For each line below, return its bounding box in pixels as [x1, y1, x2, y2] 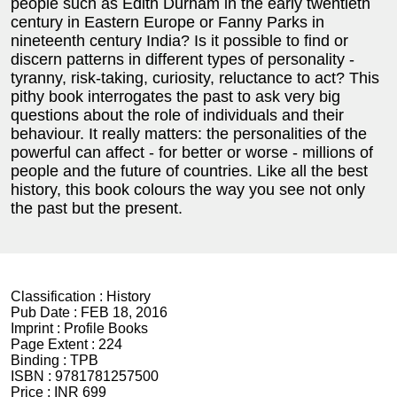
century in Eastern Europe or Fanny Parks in [11, 12, 324, 31]
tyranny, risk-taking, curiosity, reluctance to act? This [11, 68, 379, 87]
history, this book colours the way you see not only [11, 180, 365, 198]
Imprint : [11, 320, 64, 336]
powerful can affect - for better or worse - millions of [11, 143, 373, 161]
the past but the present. [11, 198, 183, 217]
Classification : [11, 288, 106, 304]
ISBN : [11, 368, 55, 384]
